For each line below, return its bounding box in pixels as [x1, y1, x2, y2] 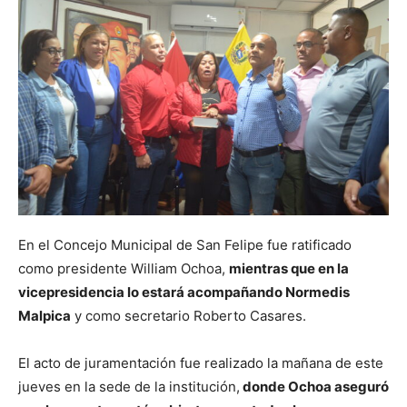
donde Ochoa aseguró [240, 378, 389, 396]
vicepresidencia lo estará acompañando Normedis [18, 283, 350, 302]
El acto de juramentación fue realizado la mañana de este [18, 354, 383, 372]
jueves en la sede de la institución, [18, 378, 240, 396]
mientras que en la [229, 260, 349, 278]
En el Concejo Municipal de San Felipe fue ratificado [18, 236, 352, 254]
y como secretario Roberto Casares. [71, 307, 306, 325]
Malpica [18, 307, 71, 325]
